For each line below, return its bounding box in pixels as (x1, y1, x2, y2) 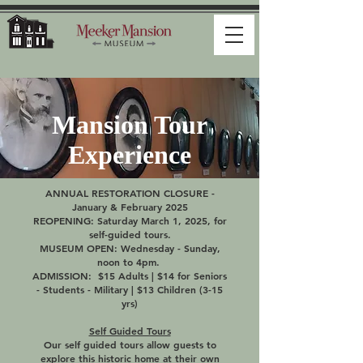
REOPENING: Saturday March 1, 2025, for (32, 214, 227, 227)
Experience (68, 140, 191, 169)
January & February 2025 (71, 200, 188, 213)
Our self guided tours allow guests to (43, 338, 216, 351)
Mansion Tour (52, 110, 207, 139)
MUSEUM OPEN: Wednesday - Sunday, (39, 241, 220, 254)
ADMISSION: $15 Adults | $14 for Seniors (32, 269, 227, 282)
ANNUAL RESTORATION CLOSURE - (45, 186, 215, 199)
